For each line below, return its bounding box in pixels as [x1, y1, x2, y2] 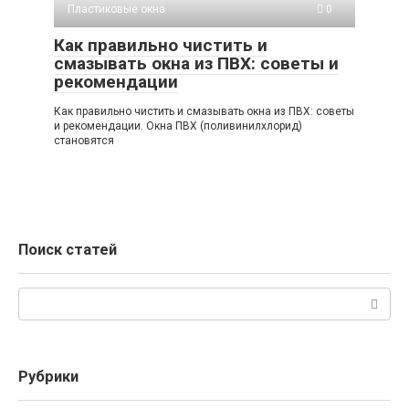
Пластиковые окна [68, 3, 165, 16]
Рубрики [18, 368, 79, 386]
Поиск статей [18, 241, 117, 259]
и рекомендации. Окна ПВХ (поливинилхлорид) [54, 120, 302, 133]
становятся [54, 134, 114, 148]
